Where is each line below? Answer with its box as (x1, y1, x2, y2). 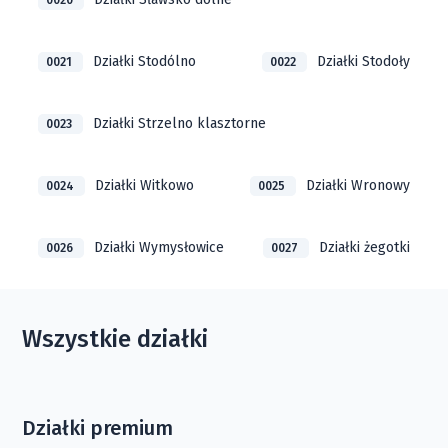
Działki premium (22, 416, 174, 440)
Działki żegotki (318, 239, 410, 256)
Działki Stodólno (93, 53, 197, 70)
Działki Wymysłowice (94, 239, 225, 256)
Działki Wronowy (305, 177, 410, 194)
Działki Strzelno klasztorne (93, 115, 267, 132)
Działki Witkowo (95, 177, 195, 194)
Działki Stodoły (316, 53, 410, 70)
